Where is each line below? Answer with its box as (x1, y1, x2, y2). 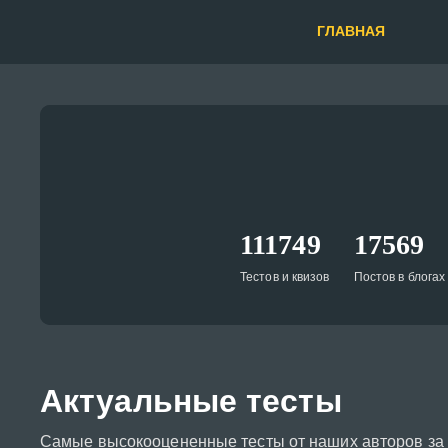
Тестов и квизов (240, 270, 330, 284)
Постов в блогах (353, 270, 446, 284)
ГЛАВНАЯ (316, 22, 386, 39)
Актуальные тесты (40, 383, 342, 419)
